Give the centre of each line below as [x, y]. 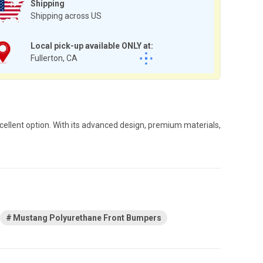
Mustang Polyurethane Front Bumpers [87, 218]
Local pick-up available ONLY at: [92, 45]
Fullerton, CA [54, 58]
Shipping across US [66, 16]
